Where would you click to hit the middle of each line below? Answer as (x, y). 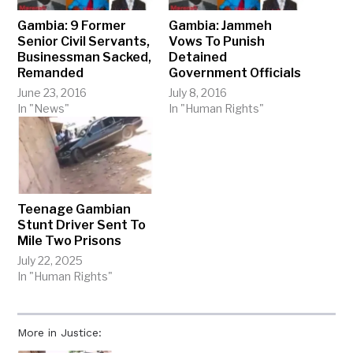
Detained (198, 58)
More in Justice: (60, 333)
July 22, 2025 (50, 261)
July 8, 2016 (198, 93)
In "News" (44, 109)
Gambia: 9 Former (72, 26)
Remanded (51, 73)
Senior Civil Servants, (84, 42)
